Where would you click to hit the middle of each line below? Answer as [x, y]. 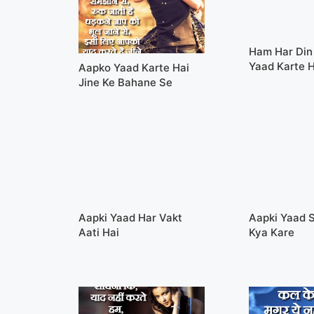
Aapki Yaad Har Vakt [130, 217]
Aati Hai [99, 232]
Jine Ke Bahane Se [125, 82]
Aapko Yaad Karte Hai [134, 67]
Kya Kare [272, 232]
